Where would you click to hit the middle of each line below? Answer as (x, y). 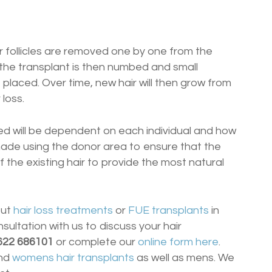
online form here (178, 242)
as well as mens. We (184, 257)
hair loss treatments (63, 210)
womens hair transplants (73, 257)
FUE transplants (168, 210)
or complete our (97, 242)
